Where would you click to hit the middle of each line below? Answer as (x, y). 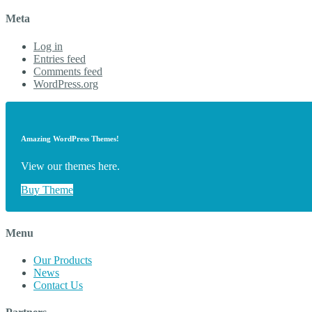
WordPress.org (66, 84)
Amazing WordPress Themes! (70, 138)
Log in (48, 46)
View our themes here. (71, 166)
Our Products (63, 260)
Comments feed (68, 71)
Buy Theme (47, 189)
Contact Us (58, 285)
